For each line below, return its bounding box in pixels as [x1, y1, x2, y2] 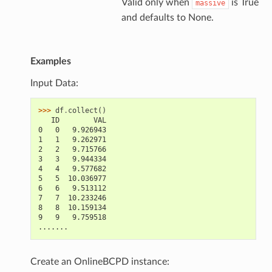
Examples [30, 56, 71, 66]
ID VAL [38, 115, 106, 124]
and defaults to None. [121, 12, 214, 22]
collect [67, 106, 98, 115]
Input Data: [30, 78, 78, 88]
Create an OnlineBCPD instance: [30, 256, 169, 267]
